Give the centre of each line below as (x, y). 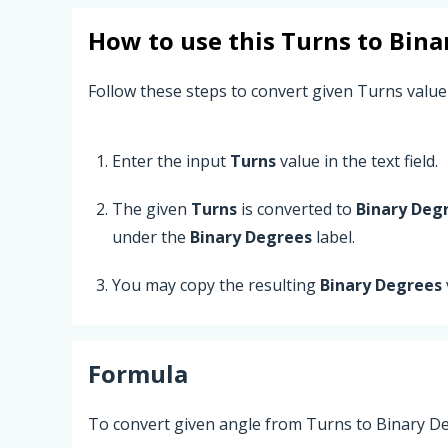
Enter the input (171, 160)
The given (151, 208)
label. (333, 236)
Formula (138, 373)
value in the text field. (357, 160)
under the (151, 236)
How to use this (184, 40)
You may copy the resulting (216, 284)
